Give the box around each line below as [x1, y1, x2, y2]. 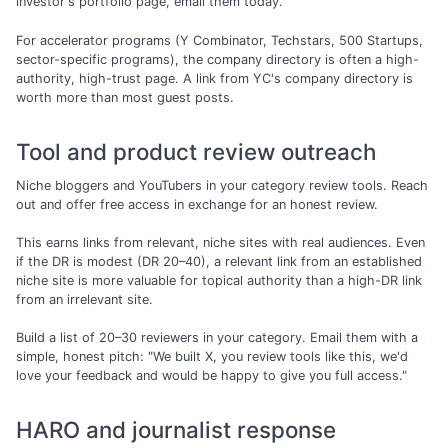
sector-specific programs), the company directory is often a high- [16, 51, 419, 67]
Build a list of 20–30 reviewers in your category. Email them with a [16, 330, 418, 346]
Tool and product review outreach [16, 137, 376, 165]
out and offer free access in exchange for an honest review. [16, 196, 378, 212]
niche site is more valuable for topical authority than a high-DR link [16, 272, 422, 288]
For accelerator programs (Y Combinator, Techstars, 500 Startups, [16, 32, 423, 48]
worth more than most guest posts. [16, 89, 234, 105]
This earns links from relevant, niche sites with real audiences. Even [16, 234, 425, 250]
